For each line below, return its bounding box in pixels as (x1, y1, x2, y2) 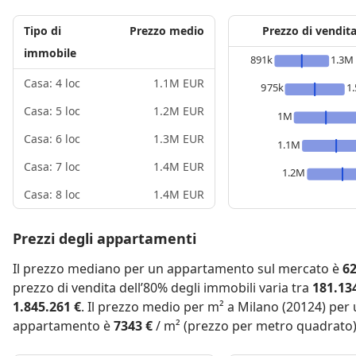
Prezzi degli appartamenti (13, 229, 196, 248)
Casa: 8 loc (24, 187, 80, 202)
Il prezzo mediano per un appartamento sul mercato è (13, 260, 342, 277)
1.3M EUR (153, 131, 204, 146)
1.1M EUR (153, 75, 204, 91)
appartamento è (13, 317, 114, 335)
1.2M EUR (153, 103, 204, 118)
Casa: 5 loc (24, 103, 80, 118)
